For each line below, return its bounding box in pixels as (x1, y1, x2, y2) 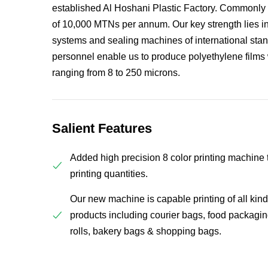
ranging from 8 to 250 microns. (51, 68, 180, 78)
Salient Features (51, 121, 152, 136)
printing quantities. (69, 169, 148, 179)
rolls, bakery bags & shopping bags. (69, 226, 221, 237)
